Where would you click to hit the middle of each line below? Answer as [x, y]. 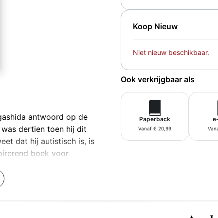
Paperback [155, 119]
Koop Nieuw [155, 27]
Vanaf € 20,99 [155, 129]
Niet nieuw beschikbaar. [171, 53]
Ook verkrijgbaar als [158, 80]
